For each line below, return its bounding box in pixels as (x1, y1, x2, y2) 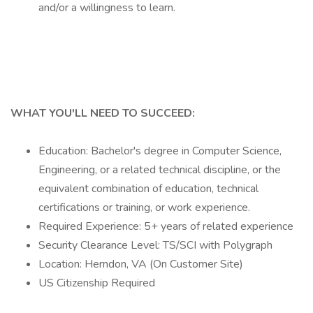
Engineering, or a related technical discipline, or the (38, 162, 281, 177)
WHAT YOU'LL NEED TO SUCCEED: (10, 105, 195, 121)
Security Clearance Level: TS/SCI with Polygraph (38, 238, 272, 253)
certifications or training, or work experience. (38, 200, 250, 215)
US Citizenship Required (38, 275, 155, 291)
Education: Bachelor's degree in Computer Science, (38, 143, 282, 159)
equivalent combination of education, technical (38, 181, 259, 196)
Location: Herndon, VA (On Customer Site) (38, 256, 243, 272)
